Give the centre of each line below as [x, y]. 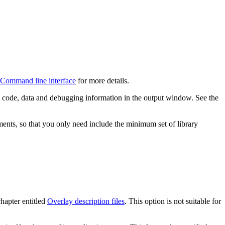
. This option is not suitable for [173, 201]
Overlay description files [86, 201]
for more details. [102, 80]
